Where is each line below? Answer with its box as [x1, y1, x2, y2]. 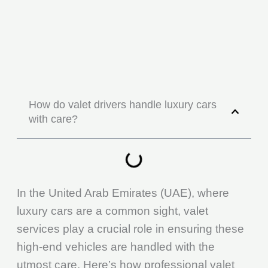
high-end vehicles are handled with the [16, 240, 215, 253]
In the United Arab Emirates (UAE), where [16, 186, 229, 199]
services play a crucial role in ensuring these [16, 222, 244, 235]
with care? [28, 112, 78, 125]
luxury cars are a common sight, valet [16, 204, 208, 217]
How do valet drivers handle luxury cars [28, 98, 217, 111]
